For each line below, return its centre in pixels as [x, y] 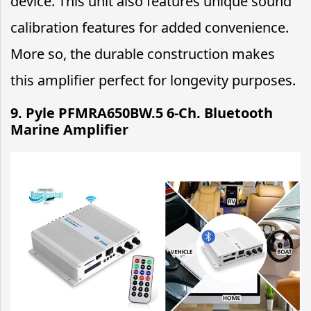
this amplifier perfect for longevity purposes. [153, 80]
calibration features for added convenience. [150, 27]
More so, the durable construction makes [143, 53]
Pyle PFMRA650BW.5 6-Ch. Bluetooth [149, 112]
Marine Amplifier [71, 129]
